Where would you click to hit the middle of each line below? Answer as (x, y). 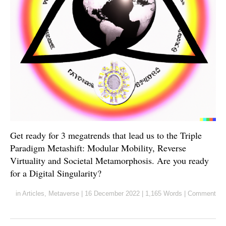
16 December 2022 (112, 193)
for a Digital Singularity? (56, 173)
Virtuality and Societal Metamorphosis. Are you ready (109, 160)
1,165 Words (164, 193)
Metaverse (64, 193)
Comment (202, 193)
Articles (33, 193)
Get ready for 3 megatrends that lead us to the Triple (106, 135)
